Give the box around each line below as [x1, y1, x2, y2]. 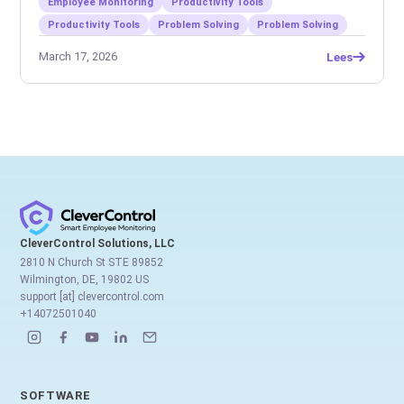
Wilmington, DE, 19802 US [20, 273, 150, 287]
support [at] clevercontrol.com [20, 290, 165, 304]
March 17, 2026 [39, 50, 118, 64]
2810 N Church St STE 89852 [20, 256, 164, 270]
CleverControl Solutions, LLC [20, 237, 176, 251]
